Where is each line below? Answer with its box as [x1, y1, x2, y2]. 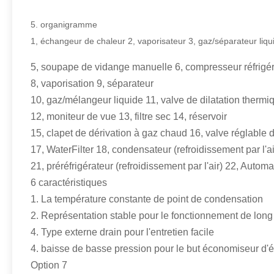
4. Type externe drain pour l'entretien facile [31, 227, 214, 237]
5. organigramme [31, 20, 97, 29]
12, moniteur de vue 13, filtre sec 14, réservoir [31, 111, 227, 122]
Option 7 [31, 260, 67, 270]
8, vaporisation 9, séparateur [31, 78, 154, 89]
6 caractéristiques [31, 177, 107, 188]
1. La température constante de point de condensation [31, 194, 263, 204]
